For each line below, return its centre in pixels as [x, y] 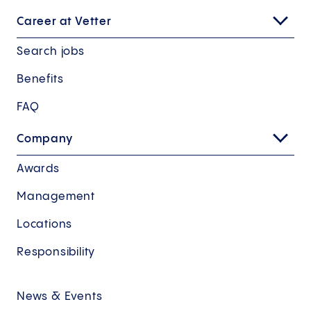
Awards [38, 169]
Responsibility [56, 253]
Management [56, 197]
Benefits [40, 80]
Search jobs [51, 52]
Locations [45, 225]
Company [45, 140]
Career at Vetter [64, 22]
